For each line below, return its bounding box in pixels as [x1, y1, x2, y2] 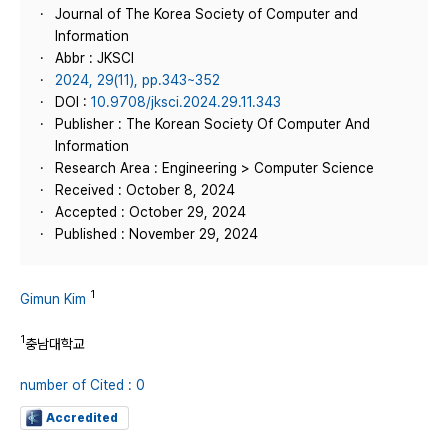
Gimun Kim [20, 290, 86, 307]
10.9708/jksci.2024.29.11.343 [91, 94, 281, 110]
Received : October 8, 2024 [55, 182, 235, 198]
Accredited [46, 411, 118, 426]
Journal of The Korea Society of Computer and [55, 6, 358, 22]
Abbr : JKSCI [55, 50, 134, 66]
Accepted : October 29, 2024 [55, 204, 246, 220]
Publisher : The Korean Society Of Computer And [55, 116, 370, 132]
